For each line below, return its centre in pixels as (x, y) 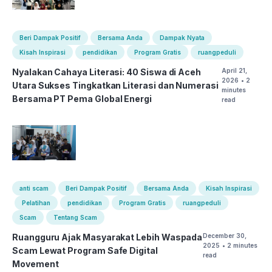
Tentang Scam (75, 217)
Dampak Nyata (182, 38)
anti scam (34, 188)
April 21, (235, 70)
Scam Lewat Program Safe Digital (85, 250)
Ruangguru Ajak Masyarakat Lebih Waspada (107, 237)
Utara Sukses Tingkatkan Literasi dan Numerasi (115, 85)
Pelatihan (36, 203)
